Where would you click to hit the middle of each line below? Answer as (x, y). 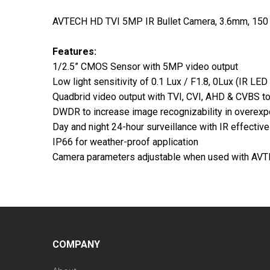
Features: (74, 51)
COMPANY (76, 244)
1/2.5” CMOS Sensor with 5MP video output (145, 66)
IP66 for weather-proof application (125, 142)
